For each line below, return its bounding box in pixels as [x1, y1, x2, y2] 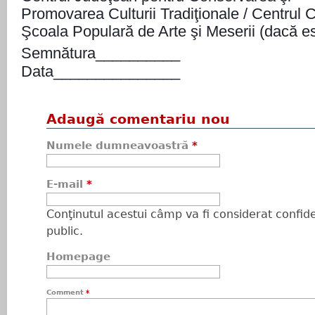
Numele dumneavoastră [46, 139, 192, 152]
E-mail [46, 178, 86, 191]
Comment [46, 288, 86, 296]
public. [46, 224, 83, 238]
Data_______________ [21, 63, 180, 80]
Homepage [46, 250, 110, 263]
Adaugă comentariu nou [46, 112, 230, 127]
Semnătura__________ [21, 44, 180, 62]
